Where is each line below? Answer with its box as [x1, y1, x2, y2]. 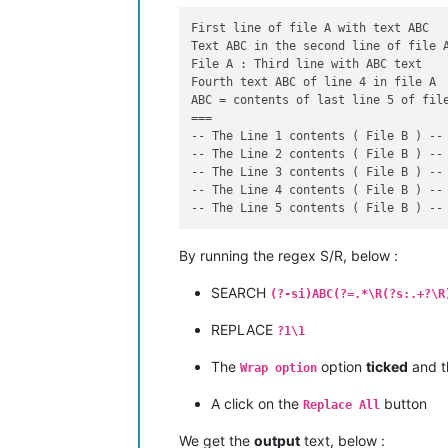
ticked [366, 358, 408, 376]
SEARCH [211, 284, 270, 302]
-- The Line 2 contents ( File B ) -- [191, 147, 444, 161]
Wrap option [240, 361, 317, 376]
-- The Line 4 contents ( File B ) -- [191, 183, 444, 197]
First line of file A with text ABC [191, 21, 430, 35]
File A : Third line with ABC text [191, 57, 423, 71]
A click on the [211, 395, 303, 413]
